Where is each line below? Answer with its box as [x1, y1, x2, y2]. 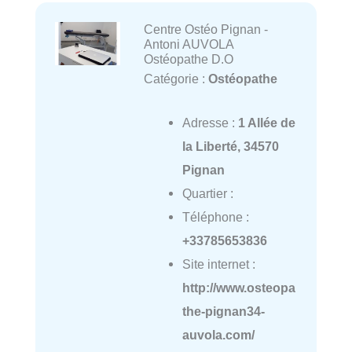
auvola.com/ [181, 328, 255, 343]
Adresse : [181, 115, 238, 130]
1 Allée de [237, 115, 295, 130]
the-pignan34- [181, 304, 265, 319]
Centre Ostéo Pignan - [143, 22, 268, 37]
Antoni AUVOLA [143, 37, 233, 52]
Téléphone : [181, 210, 249, 225]
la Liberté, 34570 [181, 139, 279, 154]
